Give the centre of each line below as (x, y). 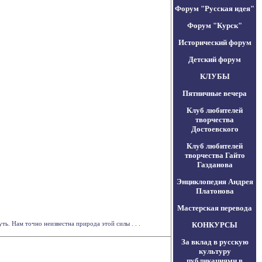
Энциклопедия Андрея (215, 182)
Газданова (215, 165)
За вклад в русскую (215, 242)
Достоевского (215, 129)
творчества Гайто (215, 155)
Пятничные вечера (215, 93)
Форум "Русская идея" (215, 8)
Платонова (215, 191)
